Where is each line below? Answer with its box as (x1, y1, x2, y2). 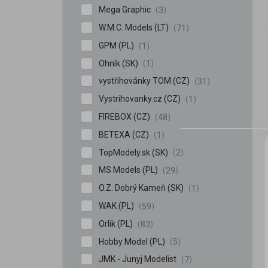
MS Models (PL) (99, 165, 160, 175)
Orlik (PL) (99, 218, 135, 229)
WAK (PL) (99, 201, 136, 211)
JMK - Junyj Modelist (99, 254, 178, 264)
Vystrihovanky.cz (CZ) (99, 94, 182, 104)
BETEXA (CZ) (99, 129, 151, 139)
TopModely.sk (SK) (99, 147, 170, 157)
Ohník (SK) (99, 58, 140, 68)
